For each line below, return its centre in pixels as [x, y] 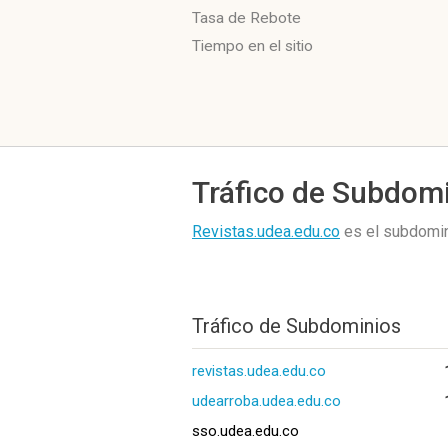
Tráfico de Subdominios [296, 326]
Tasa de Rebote [246, 18]
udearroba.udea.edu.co [266, 401]
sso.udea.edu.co [245, 431]
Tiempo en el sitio [252, 46]
